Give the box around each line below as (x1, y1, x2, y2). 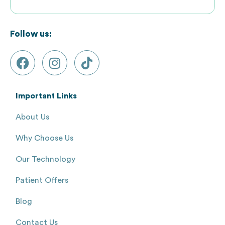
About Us (16, 113, 49, 122)
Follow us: (10, 30, 52, 39)
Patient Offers (16, 176, 68, 185)
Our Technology (16, 155, 75, 164)
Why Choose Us (16, 134, 73, 143)
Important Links (16, 92, 77, 100)
